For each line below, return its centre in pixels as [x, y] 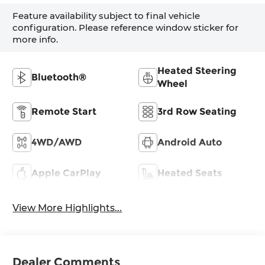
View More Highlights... [67, 208]
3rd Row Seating [197, 112]
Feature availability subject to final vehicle [106, 16]
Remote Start [64, 112]
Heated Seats [190, 173]
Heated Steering [197, 71]
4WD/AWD [57, 143]
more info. [35, 40]
